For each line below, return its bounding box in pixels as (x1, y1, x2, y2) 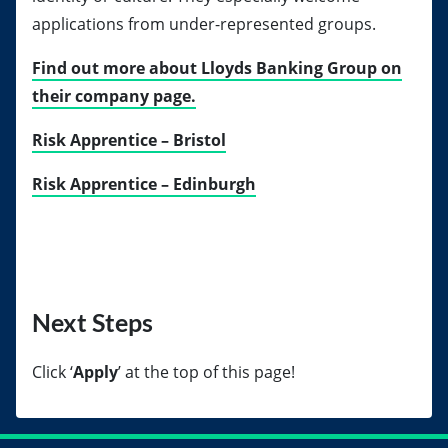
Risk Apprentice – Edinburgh (32, 173, 256, 195)
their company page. (32, 85, 196, 107)
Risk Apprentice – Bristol (32, 129, 226, 151)
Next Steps (32, 307, 153, 337)
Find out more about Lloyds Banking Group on (32, 57, 402, 79)
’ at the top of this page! (118, 361, 295, 383)
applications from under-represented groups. (32, 13, 376, 35)
